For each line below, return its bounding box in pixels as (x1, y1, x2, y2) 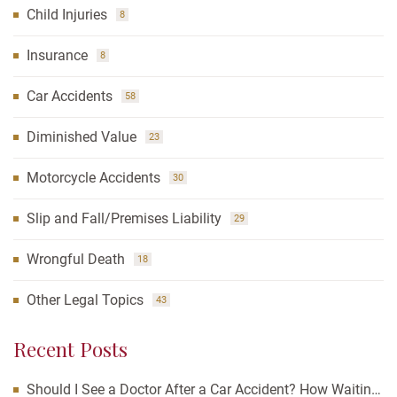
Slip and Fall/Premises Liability (27, 210, 222, 228)
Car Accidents (27, 88, 113, 105)
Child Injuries (27, 6, 107, 24)
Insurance (27, 47, 88, 65)
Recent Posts (13, 336, 128, 363)
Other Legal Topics (27, 292, 144, 309)
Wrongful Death (27, 251, 125, 269)
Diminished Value (27, 128, 136, 146)
